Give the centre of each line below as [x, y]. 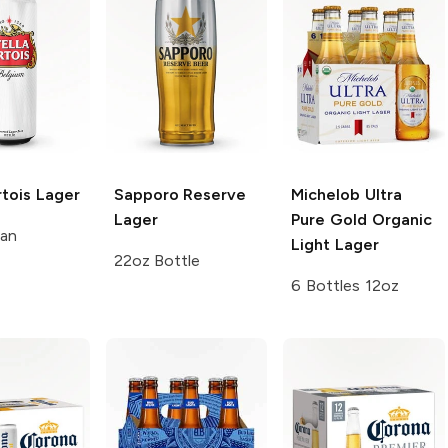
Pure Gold [329, 220]
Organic [399, 220]
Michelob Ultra [346, 195]
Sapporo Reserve [180, 195]
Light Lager [335, 245]
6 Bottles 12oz [345, 286]
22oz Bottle [157, 261]
